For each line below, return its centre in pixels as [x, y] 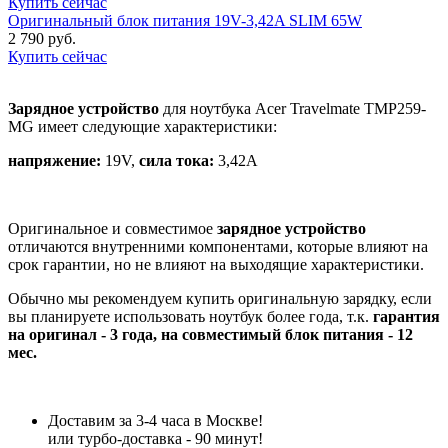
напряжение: [54, 160]
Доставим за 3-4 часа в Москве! [155, 420]
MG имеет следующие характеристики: [142, 126]
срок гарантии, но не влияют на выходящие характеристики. [216, 264]
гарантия [406, 316]
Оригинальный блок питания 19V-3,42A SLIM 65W [185, 20]
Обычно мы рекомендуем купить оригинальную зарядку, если [220, 298]
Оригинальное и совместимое [112, 228]
